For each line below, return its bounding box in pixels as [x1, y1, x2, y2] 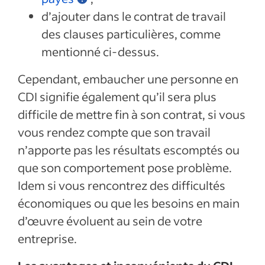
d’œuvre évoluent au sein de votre [18, 213, 202, 228]
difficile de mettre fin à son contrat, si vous [18, 106, 245, 122]
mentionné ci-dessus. [41, 44, 159, 59]
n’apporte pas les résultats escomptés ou [18, 142, 240, 157]
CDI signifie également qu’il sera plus [18, 89, 216, 104]
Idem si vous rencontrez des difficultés [18, 177, 225, 193]
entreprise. [18, 231, 77, 246]
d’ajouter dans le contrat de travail [41, 8, 226, 24]
